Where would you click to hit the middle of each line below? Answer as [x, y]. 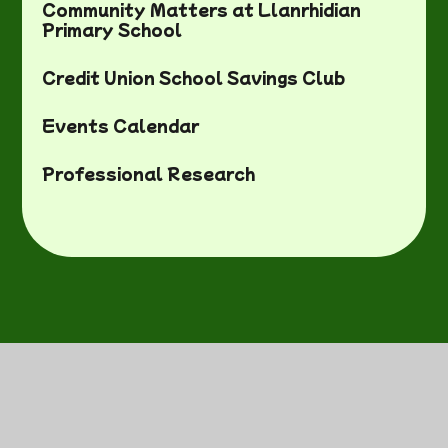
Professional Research [149, 173]
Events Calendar [121, 125]
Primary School [112, 29]
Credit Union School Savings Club [194, 77]
